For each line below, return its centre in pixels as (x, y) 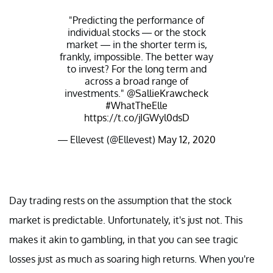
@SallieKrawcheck (168, 93)
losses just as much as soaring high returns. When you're (132, 259)
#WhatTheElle (136, 105)
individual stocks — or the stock (136, 32)
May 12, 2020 (186, 139)
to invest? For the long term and (136, 69)
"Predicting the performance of (136, 20)
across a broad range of (136, 81)
